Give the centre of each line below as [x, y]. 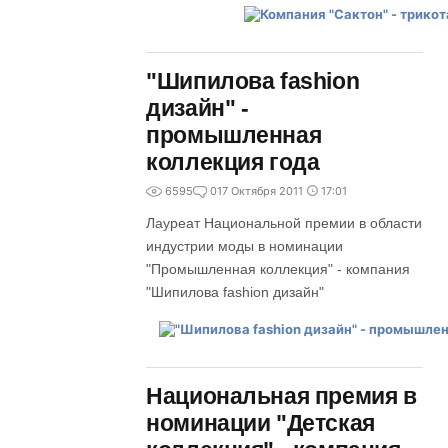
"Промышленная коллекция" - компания [278, 269]
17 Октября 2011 [260, 191]
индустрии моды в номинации [245, 246]
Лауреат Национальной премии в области [284, 223]
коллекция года [233, 162]
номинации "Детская [260, 423]
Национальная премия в [281, 396]
